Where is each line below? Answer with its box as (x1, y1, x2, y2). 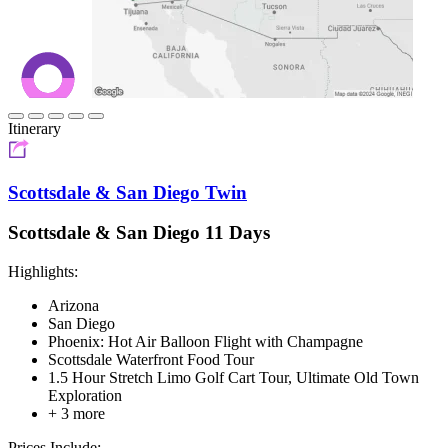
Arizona (48, 297, 99, 315)
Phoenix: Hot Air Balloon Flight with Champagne (48, 333, 363, 351)
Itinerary (8, 119, 61, 137)
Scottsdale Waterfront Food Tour (48, 351, 254, 369)
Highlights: (8, 263, 78, 281)
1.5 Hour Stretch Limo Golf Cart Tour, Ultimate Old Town (48, 369, 419, 387)
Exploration (48, 387, 122, 405)
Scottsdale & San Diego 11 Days (8, 222, 270, 244)
